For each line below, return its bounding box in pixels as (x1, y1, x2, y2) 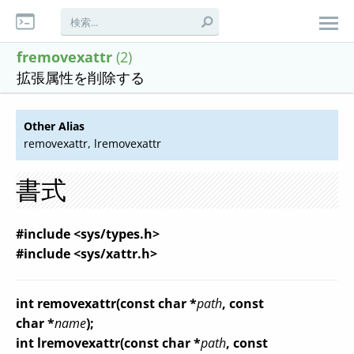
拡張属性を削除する (17, 68, 145, 87)
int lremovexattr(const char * (16, 334, 201, 352)
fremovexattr (17, 47, 112, 66)
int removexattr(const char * (16, 295, 197, 312)
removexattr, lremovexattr (24, 136, 161, 151)
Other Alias (24, 119, 85, 134)
